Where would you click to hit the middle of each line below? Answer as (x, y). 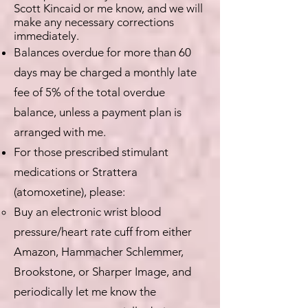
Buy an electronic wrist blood (87, 212)
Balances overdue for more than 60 (102, 52)
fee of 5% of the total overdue (89, 92)
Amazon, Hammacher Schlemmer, (99, 252)
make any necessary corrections (94, 22)
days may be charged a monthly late (105, 72)
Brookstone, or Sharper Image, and (102, 272)
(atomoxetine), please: (69, 192)
